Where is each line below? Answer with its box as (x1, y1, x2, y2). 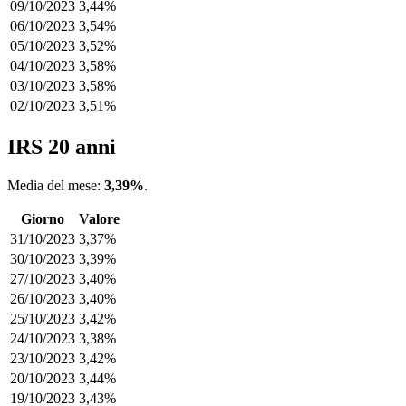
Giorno (21, 211, 64, 227)
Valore (79, 211, 120, 227)
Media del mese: (7, 178, 104, 194)
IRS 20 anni (7, 135, 116, 159)
